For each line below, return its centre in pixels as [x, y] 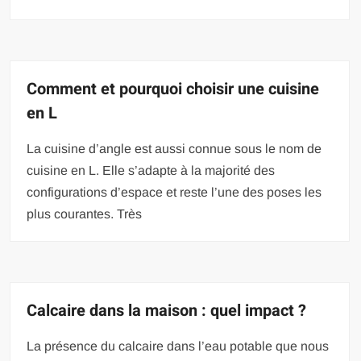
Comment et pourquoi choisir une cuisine [173, 89]
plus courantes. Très [85, 214]
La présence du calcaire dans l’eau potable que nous [178, 346]
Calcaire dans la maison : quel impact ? [167, 311]
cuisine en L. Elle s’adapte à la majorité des [151, 171]
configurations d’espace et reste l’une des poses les [174, 193]
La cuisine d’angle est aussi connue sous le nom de [174, 149]
